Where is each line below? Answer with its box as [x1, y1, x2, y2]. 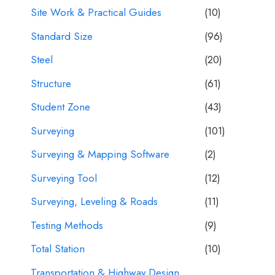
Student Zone [31, 99, 90, 115]
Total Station [31, 241, 85, 257]
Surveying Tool [31, 170, 97, 185]
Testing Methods [31, 217, 103, 233]
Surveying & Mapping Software [31, 147, 169, 162]
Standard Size [31, 28, 93, 44]
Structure [31, 76, 71, 91]
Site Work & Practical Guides [31, 5, 161, 20]
